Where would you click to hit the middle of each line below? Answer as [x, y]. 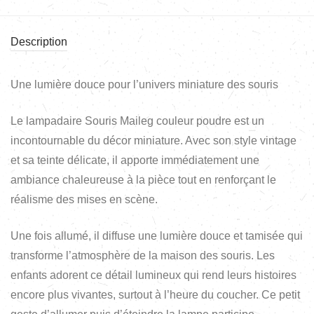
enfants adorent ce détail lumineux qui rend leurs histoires [153, 275]
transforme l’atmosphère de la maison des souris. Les [143, 255]
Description [39, 41]
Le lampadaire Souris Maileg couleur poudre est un [137, 121]
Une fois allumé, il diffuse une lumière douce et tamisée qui [157, 235]
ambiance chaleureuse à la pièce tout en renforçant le [143, 179]
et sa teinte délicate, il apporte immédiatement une [135, 160]
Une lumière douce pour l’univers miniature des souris [144, 84]
